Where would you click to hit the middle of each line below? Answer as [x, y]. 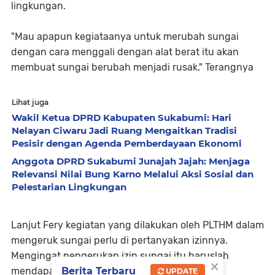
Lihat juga [30, 103]
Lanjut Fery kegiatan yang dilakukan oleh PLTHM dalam [137, 225]
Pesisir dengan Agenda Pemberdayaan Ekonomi [127, 144]
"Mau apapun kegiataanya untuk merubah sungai [125, 37]
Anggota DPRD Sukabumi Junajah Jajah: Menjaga [131, 161]
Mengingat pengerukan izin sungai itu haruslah [120, 256]
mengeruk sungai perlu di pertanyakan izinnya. [119, 241]
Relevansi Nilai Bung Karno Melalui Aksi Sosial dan [133, 174]
